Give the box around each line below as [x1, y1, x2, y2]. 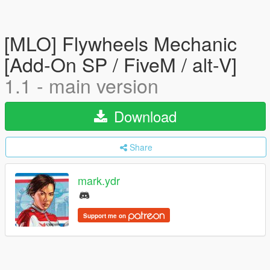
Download [110, 105, 177, 127]
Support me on [83, 211, 128, 220]
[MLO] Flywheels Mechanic [4, 29, 237, 57]
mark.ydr [78, 172, 120, 189]
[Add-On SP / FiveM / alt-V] [4, 50, 237, 78]
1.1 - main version [4, 71, 159, 99]
